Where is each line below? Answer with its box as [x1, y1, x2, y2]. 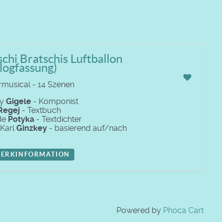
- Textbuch [20, 106, 61, 115]
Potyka [8, 114, 34, 124]
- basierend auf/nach [47, 123, 127, 133]
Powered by [116, 206, 163, 215]
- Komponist [31, 97, 78, 106]
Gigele [6, 97, 31, 106]
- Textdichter [34, 114, 82, 124]
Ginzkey [16, 123, 47, 133]
